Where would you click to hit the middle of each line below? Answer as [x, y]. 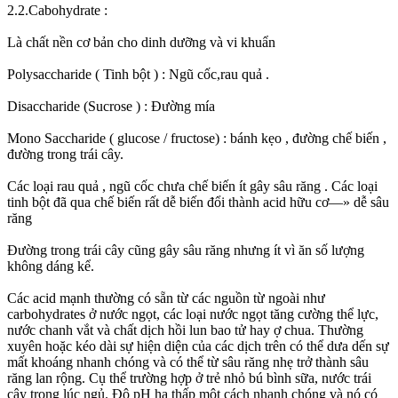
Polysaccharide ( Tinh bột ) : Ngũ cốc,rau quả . [138, 74]
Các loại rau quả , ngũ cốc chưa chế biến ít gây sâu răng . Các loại [192, 186]
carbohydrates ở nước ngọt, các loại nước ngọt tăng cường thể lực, [193, 314]
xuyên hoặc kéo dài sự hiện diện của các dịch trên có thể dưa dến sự [198, 346]
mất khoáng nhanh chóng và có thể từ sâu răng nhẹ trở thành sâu [188, 362]
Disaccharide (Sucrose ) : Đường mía [111, 106]
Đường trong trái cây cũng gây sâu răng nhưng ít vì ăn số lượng [186, 250]
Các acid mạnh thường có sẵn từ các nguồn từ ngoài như [166, 298]
